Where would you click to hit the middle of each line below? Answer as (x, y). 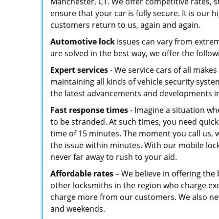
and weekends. (78, 209)
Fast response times (89, 110)
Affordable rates (82, 174)
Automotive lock (83, 42)
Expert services (79, 70)
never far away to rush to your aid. (114, 157)
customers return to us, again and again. (125, 25)
